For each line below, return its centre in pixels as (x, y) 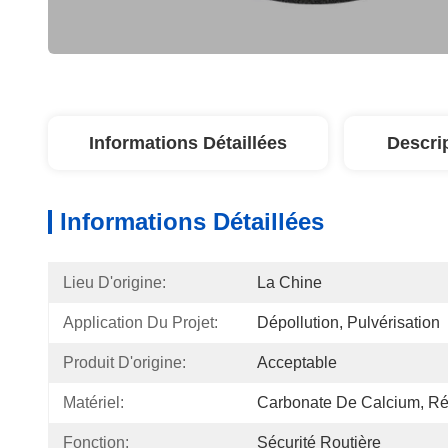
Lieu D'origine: (114, 282)
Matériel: (93, 402)
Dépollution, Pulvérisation (348, 322)
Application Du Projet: (140, 322)
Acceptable (297, 362)
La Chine (289, 282)
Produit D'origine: (124, 362)
